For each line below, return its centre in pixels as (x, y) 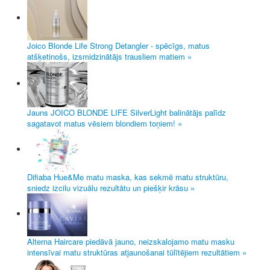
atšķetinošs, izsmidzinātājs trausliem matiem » (109, 56)
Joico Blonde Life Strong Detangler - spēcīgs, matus (118, 45)
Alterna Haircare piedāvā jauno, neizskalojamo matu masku (131, 241)
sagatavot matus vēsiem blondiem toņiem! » (105, 123)
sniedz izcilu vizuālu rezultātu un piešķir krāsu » (111, 187)
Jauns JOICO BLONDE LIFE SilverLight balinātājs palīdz (127, 112)
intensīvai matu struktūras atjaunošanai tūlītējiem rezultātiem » (137, 252)
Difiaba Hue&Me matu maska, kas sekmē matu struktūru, (128, 177)
